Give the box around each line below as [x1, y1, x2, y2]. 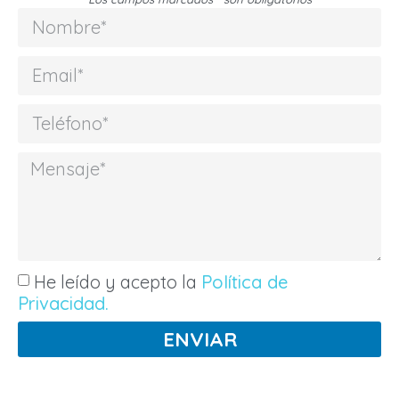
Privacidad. [18, 291, 109, 314]
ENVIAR [162, 326, 237, 352]
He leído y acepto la [34, 270, 201, 293]
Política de [201, 270, 288, 293]
